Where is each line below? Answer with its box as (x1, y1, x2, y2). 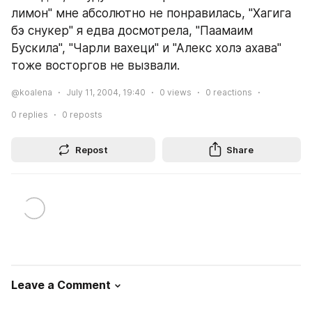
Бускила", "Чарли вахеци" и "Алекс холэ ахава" (11, 41, 281, 55)
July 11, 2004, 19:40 (66, 87, 146, 97)
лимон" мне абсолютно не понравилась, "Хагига (11, 6, 291, 20)
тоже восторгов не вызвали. (11, 58, 180, 72)
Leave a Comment (11, 278, 111, 292)
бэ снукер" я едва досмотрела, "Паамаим (11, 24, 253, 38)
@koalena (11, 87, 52, 97)
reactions (211, 87, 252, 97)
